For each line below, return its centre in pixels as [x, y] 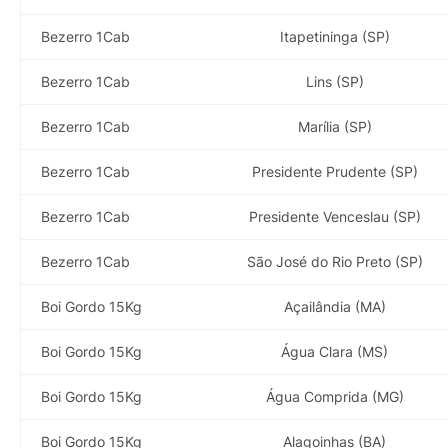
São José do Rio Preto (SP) [334, 261]
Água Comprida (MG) [334, 396]
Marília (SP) [334, 126]
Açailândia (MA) [334, 306]
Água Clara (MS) [334, 351]
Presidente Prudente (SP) [334, 171]
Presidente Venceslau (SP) [334, 216]
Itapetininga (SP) [334, 36]
